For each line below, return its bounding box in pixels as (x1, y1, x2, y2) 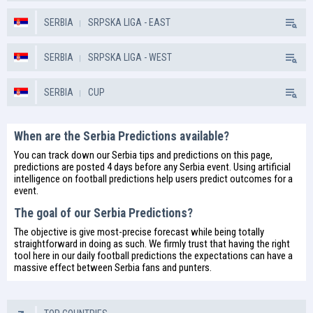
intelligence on (14, 173, 75, 185)
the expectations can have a (177, 249, 293, 262)
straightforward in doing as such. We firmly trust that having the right (14, 238, 290, 250)
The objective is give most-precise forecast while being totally (14, 226, 264, 238)
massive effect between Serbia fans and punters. (14, 261, 212, 274)
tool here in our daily (14, 249, 97, 262)
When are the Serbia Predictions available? (14, 129, 229, 143)
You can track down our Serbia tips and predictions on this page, (14, 149, 272, 161)
